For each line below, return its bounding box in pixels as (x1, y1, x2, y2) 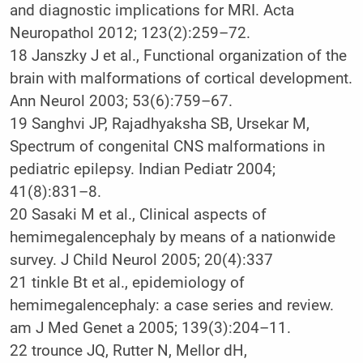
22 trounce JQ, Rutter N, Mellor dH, (9, 341, 247, 360)
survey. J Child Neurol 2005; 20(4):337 (9, 250, 273, 269)
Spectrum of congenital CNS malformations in (9, 137, 325, 156)
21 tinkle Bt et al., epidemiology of (9, 273, 245, 292)
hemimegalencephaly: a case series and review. (9, 296, 334, 314)
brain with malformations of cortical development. (9, 69, 352, 88)
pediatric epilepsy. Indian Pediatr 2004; (9, 160, 275, 178)
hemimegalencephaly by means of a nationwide (9, 228, 335, 246)
